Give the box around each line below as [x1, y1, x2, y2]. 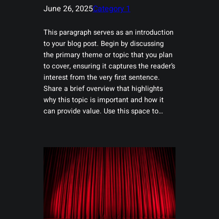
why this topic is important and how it [43, 94, 164, 105]
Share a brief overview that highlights [43, 83, 163, 94]
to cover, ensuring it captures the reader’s [43, 61, 175, 71]
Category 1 [92, 2, 131, 15]
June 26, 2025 [43, 2, 93, 15]
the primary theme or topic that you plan [43, 49, 173, 60]
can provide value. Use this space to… [43, 106, 163, 116]
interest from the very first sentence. [43, 72, 160, 83]
